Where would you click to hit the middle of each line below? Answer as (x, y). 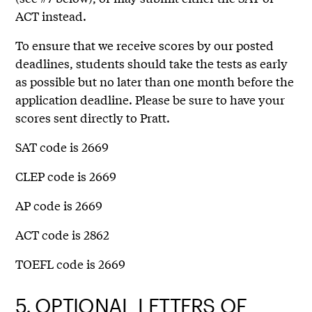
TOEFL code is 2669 (71, 264)
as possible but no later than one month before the (155, 81)
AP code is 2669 (59, 205)
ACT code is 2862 (63, 235)
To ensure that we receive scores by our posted (145, 45)
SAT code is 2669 (62, 147)
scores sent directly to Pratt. (94, 118)
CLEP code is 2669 (66, 176)
